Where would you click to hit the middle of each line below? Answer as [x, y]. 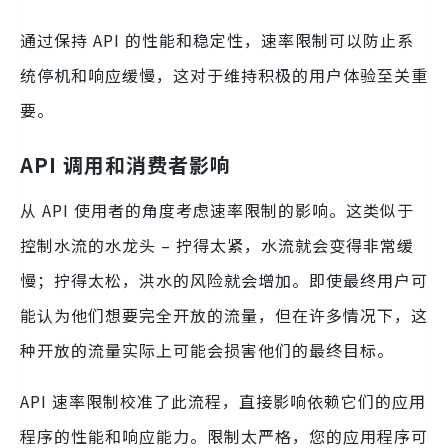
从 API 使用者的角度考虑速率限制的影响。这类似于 [217, 210]
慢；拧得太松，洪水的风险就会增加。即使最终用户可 [224, 280]
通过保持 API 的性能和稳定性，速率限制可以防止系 [217, 40]
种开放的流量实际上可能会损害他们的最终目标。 [207, 350]
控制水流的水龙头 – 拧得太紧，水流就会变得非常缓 [217, 245]
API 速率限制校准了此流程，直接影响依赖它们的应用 [223, 401]
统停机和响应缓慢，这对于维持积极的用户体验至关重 [224, 75]
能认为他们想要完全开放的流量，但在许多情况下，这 [224, 315]
